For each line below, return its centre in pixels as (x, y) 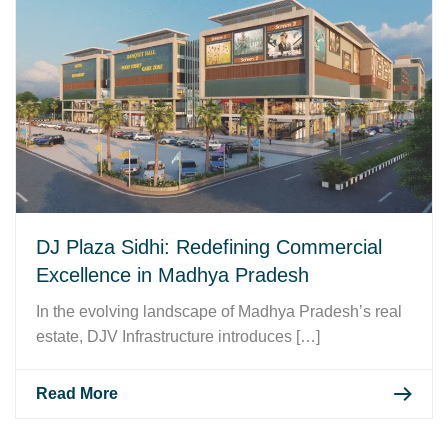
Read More (77, 393)
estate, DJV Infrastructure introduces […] (178, 336)
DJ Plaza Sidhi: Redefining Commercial (209, 246)
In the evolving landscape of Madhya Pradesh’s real (219, 311)
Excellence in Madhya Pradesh (172, 274)
